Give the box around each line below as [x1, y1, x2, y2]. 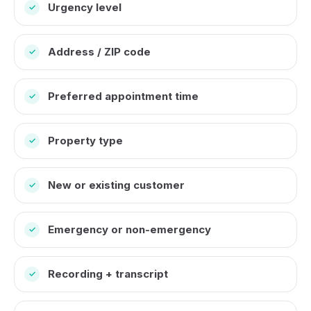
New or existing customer [48, 178, 185, 192]
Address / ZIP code [48, 45, 151, 58]
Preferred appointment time [48, 90, 199, 103]
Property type [48, 134, 123, 147]
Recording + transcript [48, 267, 168, 280]
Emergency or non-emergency [48, 223, 211, 236]
